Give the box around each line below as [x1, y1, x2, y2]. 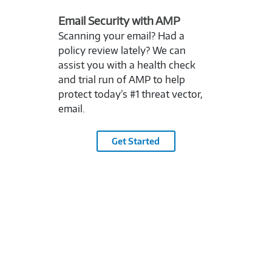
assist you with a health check [58, 58, 195, 71]
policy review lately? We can [58, 44, 186, 56]
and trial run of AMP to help [58, 73, 185, 86]
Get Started [112, 135, 160, 146]
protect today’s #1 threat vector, [58, 87, 203, 100]
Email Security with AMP [58, 13, 180, 27]
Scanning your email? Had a [58, 29, 185, 42]
